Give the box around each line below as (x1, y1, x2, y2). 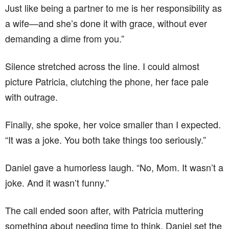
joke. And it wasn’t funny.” (5, 175, 109, 189)
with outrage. (5, 89, 58, 103)
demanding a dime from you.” (5, 31, 124, 45)
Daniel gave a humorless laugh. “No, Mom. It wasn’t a (5, 160, 223, 174)
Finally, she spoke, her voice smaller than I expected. (5, 117, 221, 131)
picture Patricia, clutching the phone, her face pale (5, 74, 209, 88)
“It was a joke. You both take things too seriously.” (5, 132, 206, 146)
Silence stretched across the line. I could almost (5, 59, 199, 73)
